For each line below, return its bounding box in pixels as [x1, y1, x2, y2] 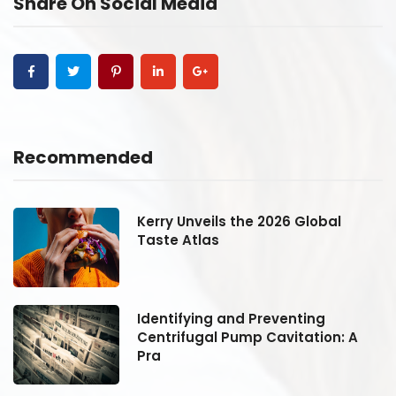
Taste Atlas [137, 230, 219, 249]
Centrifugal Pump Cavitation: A [137, 327, 358, 346]
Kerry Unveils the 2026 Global [137, 211, 341, 231]
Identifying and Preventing [137, 308, 325, 328]
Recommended [13, 144, 153, 170]
